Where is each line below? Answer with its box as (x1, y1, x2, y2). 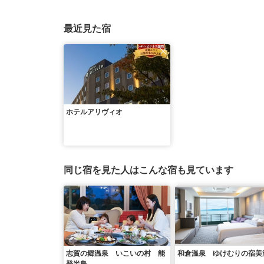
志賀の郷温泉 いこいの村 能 (66, 249, 165, 258)
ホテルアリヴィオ (66, 108, 123, 116)
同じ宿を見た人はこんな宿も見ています (64, 165, 233, 175)
